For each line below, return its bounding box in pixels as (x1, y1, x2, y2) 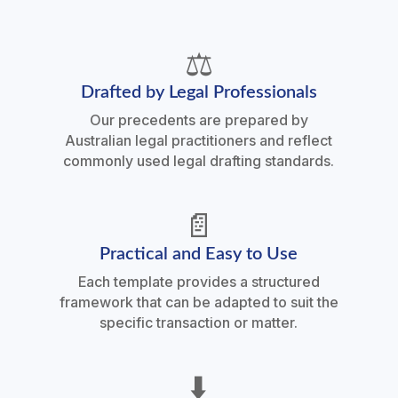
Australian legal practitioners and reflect (65, 131, 333, 150)
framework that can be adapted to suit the (59, 293, 338, 312)
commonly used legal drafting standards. (63, 152, 335, 171)
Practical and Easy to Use (99, 245, 298, 264)
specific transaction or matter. (99, 314, 298, 332)
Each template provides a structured (77, 273, 320, 291)
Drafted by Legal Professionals (80, 84, 317, 102)
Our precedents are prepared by (89, 111, 308, 130)
